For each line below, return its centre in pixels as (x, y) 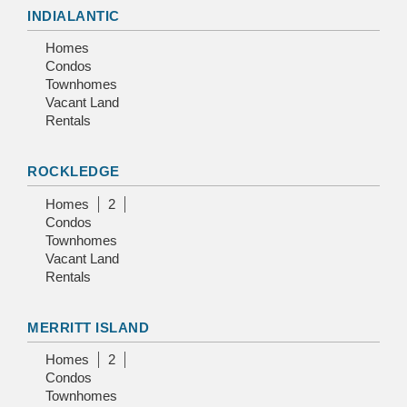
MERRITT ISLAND (88, 327)
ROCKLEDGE (74, 172)
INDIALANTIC (74, 15)
